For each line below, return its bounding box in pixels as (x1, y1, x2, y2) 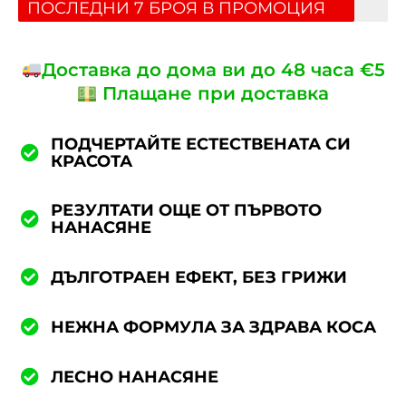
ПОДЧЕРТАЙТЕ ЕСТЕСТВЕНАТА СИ (51, 134, 351, 155)
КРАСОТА (51, 151, 132, 172)
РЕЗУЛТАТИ (51, 200, 154, 221)
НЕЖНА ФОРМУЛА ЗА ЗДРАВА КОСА (51, 316, 376, 337)
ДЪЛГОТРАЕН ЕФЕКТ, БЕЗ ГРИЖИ (51, 266, 347, 287)
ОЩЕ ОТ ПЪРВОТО (159, 200, 322, 221)
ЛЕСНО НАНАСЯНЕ (51, 366, 218, 387)
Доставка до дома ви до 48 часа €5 (41, 59, 385, 82)
